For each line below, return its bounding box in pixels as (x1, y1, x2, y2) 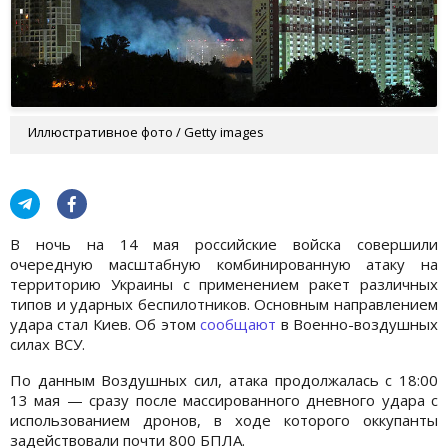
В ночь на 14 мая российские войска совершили (10, 233, 438, 254)
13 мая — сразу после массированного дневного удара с (10, 389, 438, 410)
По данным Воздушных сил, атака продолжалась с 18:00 (10, 369, 438, 390)
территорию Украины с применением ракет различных (10, 273, 438, 294)
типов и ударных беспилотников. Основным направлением (10, 293, 438, 314)
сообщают (200, 313, 277, 334)
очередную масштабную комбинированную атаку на (10, 253, 438, 274)
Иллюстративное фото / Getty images (28, 122, 264, 141)
